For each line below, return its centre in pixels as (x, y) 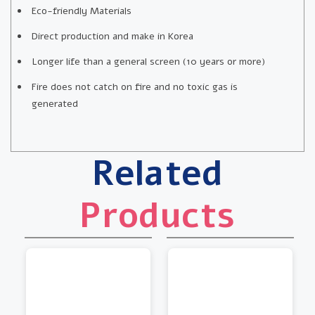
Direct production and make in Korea (112, 36)
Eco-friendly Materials (82, 11)
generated (55, 103)
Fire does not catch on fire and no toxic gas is (135, 86)
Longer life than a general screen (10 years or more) (148, 61)
